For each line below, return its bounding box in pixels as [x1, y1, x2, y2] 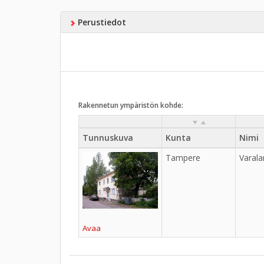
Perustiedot [75, 16, 126, 28]
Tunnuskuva [82, 132, 133, 144]
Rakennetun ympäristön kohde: [78, 100, 183, 111]
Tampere [166, 152, 200, 164]
